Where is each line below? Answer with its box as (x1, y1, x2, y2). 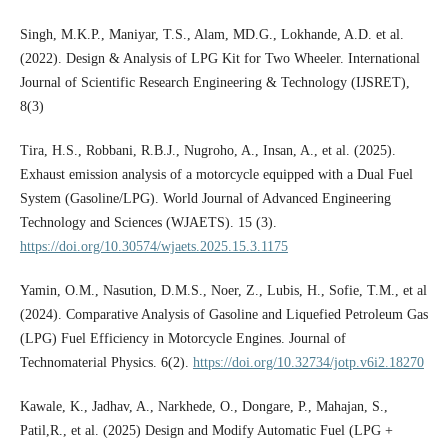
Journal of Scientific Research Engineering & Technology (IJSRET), (19, 75, 410, 91)
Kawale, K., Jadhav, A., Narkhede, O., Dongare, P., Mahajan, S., (19, 399, 388, 415)
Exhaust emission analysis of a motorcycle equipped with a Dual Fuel (19, 167, 413, 183)
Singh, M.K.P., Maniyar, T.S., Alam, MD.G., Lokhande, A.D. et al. (19, 27, 404, 43)
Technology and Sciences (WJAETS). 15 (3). (19, 215, 277, 231)
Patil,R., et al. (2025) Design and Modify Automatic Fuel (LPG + (19, 423, 393, 439)
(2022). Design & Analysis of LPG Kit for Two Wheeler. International (19, 51, 420, 67)
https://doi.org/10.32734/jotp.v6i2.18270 (192, 355, 424, 371)
